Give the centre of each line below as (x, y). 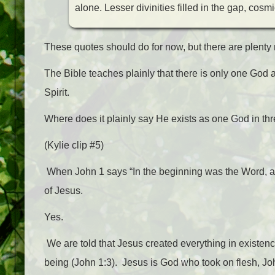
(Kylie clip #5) (74, 145)
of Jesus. (64, 191)
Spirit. (57, 93)
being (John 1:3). (81, 263)
